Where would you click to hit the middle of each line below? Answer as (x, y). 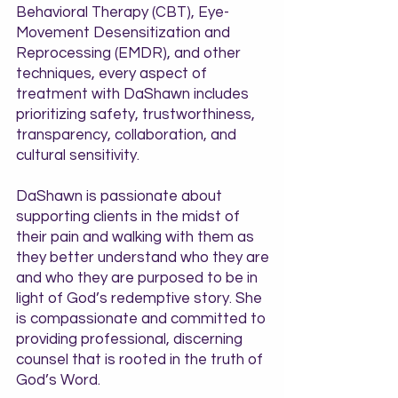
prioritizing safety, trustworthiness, (135, 115)
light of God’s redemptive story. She (139, 298)
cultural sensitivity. (78, 155)
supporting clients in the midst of (128, 217)
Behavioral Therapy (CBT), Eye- (123, 12)
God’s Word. (62, 380)
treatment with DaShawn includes (132, 94)
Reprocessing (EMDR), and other (128, 53)
